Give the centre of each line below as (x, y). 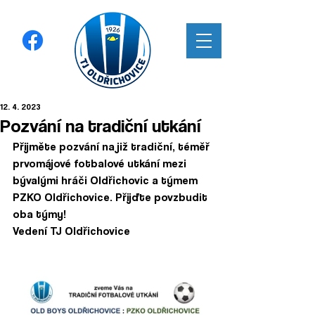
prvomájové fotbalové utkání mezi (101, 163)
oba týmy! (41, 214)
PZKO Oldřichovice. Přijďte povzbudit (111, 197)
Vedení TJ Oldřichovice (74, 231)
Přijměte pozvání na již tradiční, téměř (112, 147)
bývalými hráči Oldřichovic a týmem (107, 180)
